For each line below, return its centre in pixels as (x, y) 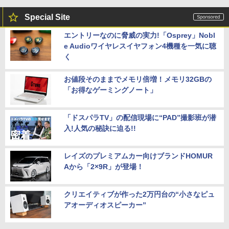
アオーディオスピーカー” (105, 205)
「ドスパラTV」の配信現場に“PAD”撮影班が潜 (140, 117)
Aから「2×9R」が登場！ (104, 166)
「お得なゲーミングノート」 (110, 90)
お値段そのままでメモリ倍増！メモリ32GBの (138, 79)
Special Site (47, 17)
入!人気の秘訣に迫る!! (100, 128)
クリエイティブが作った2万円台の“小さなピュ (139, 194)
